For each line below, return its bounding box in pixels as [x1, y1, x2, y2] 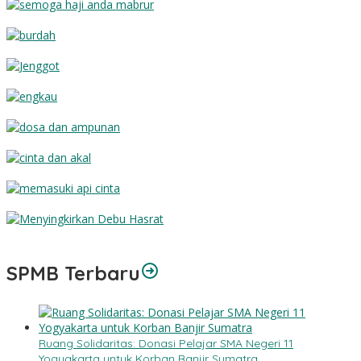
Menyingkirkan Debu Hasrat [6, 227, 153, 243]
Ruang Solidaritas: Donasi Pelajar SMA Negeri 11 [39, 336, 293, 351]
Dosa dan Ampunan [6, 135, 114, 151]
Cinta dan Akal [6, 166, 85, 181]
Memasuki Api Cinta [6, 197, 111, 212]
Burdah [6, 44, 45, 59]
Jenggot [6, 74, 52, 89]
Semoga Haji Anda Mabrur [6, 13, 148, 28]
